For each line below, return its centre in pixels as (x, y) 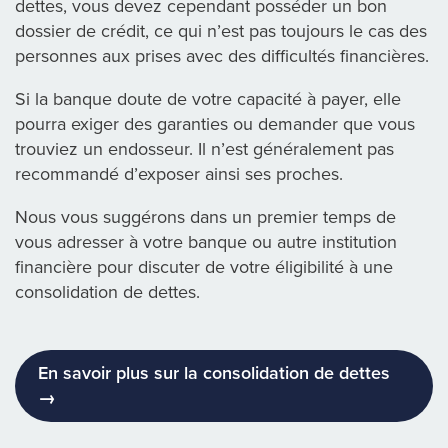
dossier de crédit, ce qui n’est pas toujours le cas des (221, 30)
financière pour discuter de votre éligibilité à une (204, 266)
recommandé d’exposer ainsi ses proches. (179, 173)
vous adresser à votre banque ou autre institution (206, 241)
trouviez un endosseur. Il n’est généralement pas (204, 148)
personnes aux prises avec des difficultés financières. (222, 55)
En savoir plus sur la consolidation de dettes (213, 373)
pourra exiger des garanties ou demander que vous (215, 123)
